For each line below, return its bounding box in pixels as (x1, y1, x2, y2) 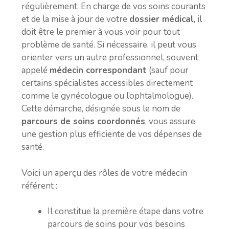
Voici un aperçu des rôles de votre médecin (21, 167, 187, 179)
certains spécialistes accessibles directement (21, 77, 193, 89)
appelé (21, 64, 50, 76)
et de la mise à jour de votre (21, 13, 129, 25)
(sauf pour (147, 64, 189, 76)
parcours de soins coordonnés (21, 116, 145, 127)
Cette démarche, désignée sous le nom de (21, 103, 180, 114)
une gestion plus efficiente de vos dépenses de (21, 128, 202, 140)
